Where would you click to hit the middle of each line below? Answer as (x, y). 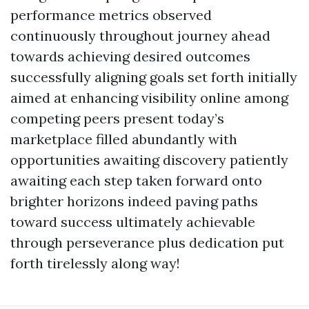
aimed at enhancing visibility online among (149, 98)
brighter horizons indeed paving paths (134, 201)
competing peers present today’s (117, 118)
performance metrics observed (111, 15)
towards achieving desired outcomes (130, 56)
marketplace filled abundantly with (124, 139)
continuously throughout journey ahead (140, 36)
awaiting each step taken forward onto (136, 180)
